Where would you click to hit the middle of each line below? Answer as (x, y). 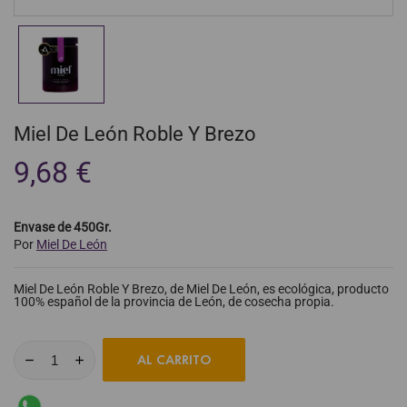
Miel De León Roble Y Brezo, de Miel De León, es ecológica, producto (201, 289)
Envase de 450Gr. (63, 228)
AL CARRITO (174, 360)
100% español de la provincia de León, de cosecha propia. (174, 302)
